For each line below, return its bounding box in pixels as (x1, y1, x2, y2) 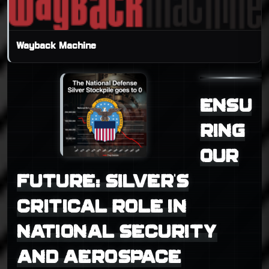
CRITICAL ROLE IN (17, 196, 187, 217)
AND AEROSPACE (17, 246, 181, 268)
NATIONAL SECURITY (17, 221, 217, 243)
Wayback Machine (16, 41, 96, 51)
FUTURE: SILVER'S (17, 171, 189, 192)
